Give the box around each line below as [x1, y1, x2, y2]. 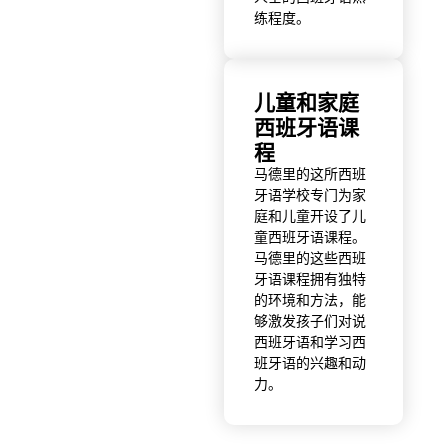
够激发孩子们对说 [254, 312, 366, 329]
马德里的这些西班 [254, 249, 366, 266]
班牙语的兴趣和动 [254, 354, 366, 371]
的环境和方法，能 [254, 291, 366, 308]
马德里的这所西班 [254, 165, 366, 182]
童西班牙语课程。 [254, 228, 366, 245]
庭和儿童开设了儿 [254, 207, 366, 224]
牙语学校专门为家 [254, 186, 366, 203]
